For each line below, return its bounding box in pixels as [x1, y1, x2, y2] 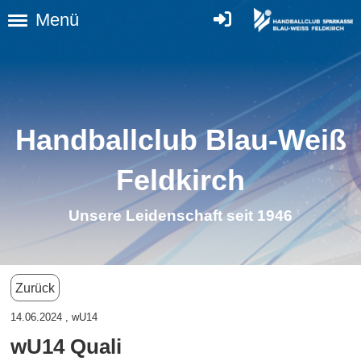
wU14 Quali [10, 334, 122, 359]
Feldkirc [116, 163, 227, 197]
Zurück [15, 280, 55, 295]
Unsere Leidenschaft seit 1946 [68, 206, 293, 224]
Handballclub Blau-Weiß [15, 122, 346, 157]
